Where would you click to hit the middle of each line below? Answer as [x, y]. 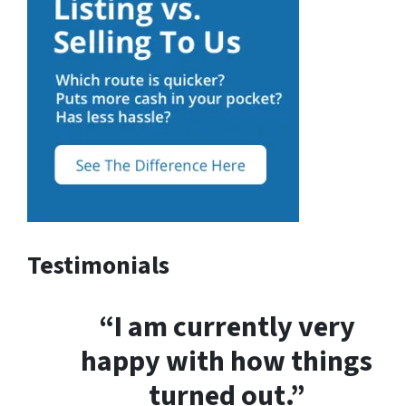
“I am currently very [227, 327]
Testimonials [98, 265]
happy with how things [227, 361]
